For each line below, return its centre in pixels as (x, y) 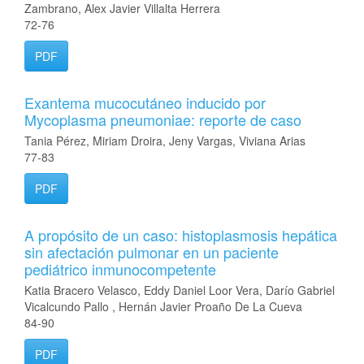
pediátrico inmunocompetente (120, 269)
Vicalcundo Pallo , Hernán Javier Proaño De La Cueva (163, 306)
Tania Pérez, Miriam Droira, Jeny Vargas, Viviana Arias (165, 141)
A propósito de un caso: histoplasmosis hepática (181, 235)
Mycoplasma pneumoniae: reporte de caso (163, 119)
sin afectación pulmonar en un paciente (152, 252)
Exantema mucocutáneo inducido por (145, 102)
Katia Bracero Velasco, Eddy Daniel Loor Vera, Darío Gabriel (180, 290)
